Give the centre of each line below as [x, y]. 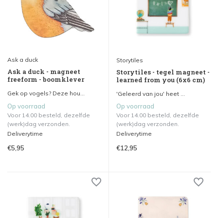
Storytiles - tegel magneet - [163, 72]
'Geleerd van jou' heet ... [151, 93]
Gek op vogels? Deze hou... [46, 93]
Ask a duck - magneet [44, 71]
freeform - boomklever [46, 79]
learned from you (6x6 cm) [161, 80]
